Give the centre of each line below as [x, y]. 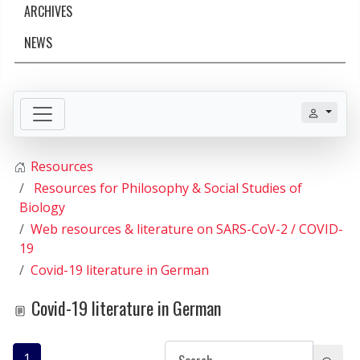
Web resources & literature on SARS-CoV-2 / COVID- [187, 229]
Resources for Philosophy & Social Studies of [168, 188]
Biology [42, 207]
